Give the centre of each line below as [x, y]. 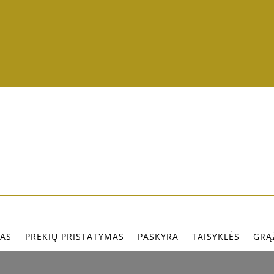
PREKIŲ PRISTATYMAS [75, 236]
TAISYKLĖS [216, 236]
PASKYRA [158, 236]
